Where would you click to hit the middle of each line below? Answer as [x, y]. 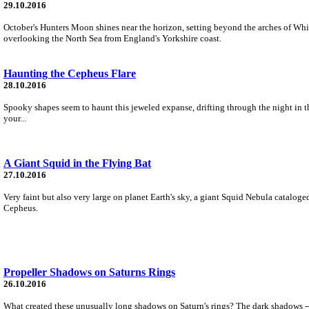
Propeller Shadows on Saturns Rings [89, 272]
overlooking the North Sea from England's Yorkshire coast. [112, 38]
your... [15, 118]
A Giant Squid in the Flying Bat [77, 163]
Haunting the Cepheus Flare [70, 73]
